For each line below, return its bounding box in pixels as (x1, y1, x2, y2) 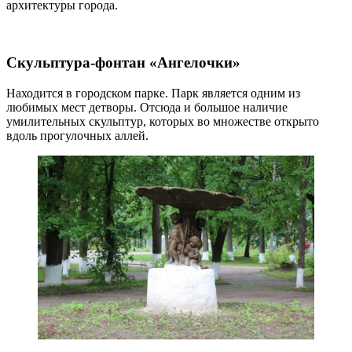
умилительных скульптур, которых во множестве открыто (6, 114, 319, 128)
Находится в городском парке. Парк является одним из (6, 86, 300, 100)
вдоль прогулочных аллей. (6, 128, 148, 142)
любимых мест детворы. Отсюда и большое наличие (6, 100, 288, 114)
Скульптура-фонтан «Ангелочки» (6, 54, 240, 71)
